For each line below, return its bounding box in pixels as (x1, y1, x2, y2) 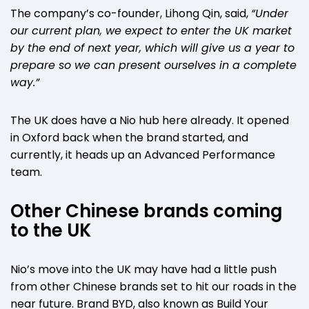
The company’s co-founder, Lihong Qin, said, (10, 5, 251, 21)
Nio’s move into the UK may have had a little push (10, 261, 277, 277)
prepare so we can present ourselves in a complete (10, 57, 297, 73)
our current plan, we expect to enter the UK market (10, 22, 292, 39)
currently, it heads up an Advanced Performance (10, 146, 275, 163)
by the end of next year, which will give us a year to (10, 39, 295, 56)
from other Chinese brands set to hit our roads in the (10, 278, 297, 295)
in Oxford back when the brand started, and (10, 129, 248, 146)
